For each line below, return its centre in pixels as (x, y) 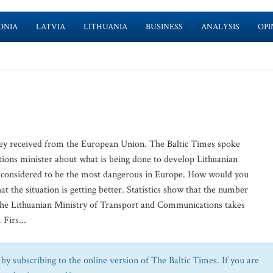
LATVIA (50, 27)
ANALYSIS (220, 27)
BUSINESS (164, 27)
